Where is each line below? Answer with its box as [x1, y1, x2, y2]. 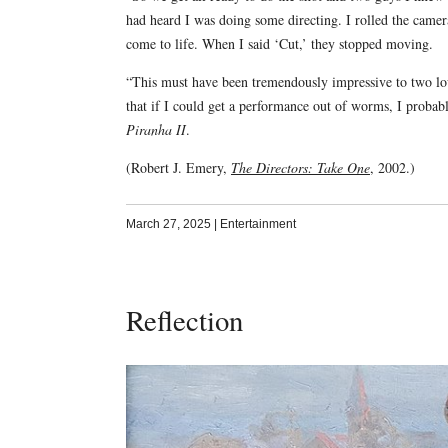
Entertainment [219, 216, 296, 231]
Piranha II [125, 119, 186, 139]
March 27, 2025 [125, 216, 211, 231]
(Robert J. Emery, [125, 157, 231, 177]
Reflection [125, 300, 243, 339]
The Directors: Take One [230, 157, 370, 177]
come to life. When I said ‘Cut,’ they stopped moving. [125, 33, 433, 53]
